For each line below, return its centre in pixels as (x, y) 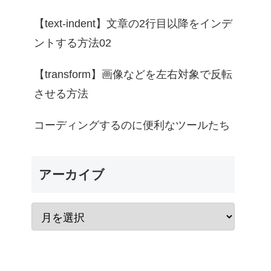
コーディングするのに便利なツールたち (132, 126)
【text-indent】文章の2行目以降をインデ (133, 24)
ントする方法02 (73, 43)
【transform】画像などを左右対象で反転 (133, 75)
